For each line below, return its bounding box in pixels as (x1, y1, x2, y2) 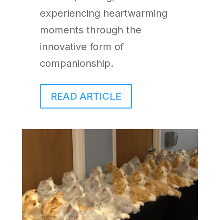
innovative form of (39, 41, 124, 53)
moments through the (39, 24, 141, 36)
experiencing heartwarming (39, 7, 167, 20)
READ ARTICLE (50, 90, 121, 103)
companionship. (39, 57, 113, 70)
